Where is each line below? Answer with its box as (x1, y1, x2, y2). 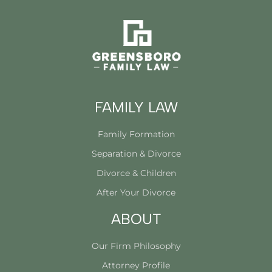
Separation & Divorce (91, 148, 181, 159)
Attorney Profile (102, 259, 170, 271)
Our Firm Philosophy (91, 240, 181, 251)
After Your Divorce (97, 186, 175, 198)
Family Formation (97, 128, 175, 140)
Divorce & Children (96, 167, 176, 178)
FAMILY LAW (94, 98, 178, 116)
